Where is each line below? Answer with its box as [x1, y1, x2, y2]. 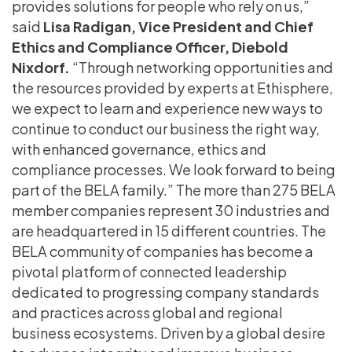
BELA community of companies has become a [12, 241, 313, 260]
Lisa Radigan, [43, 16, 138, 35]
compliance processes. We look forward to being [12, 159, 335, 178]
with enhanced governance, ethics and [12, 139, 266, 158]
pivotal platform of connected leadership [12, 262, 287, 280]
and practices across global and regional [12, 302, 283, 321]
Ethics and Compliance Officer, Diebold [12, 37, 288, 56]
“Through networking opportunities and [72, 57, 333, 76]
